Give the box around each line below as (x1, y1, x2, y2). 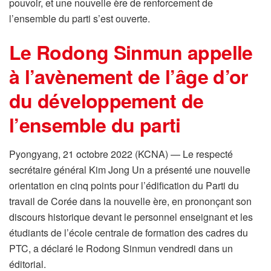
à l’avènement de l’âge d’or (9, 62, 248, 90)
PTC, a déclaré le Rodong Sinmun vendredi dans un (9, 241, 233, 255)
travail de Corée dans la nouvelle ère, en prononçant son (9, 194, 252, 208)
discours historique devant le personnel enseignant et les (9, 209, 253, 224)
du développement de (9, 86, 204, 114)
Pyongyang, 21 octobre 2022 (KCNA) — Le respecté (9, 146, 233, 161)
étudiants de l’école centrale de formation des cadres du (9, 225, 248, 240)
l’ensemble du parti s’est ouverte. (9, 11, 150, 26)
